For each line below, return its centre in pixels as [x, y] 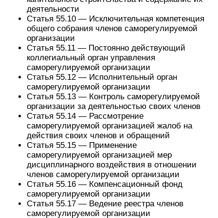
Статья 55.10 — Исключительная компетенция [116, 19]
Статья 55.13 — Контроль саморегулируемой [113, 97]
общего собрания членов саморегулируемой [112, 28]
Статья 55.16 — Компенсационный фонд [105, 184]
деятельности [53, 9]
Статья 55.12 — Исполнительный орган [102, 77]
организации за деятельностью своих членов [114, 106]
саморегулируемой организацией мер [99, 155]
